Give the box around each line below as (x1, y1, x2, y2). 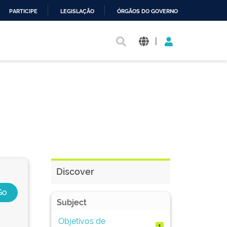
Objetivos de (58, 214, 105, 226)
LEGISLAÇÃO (60, 8, 94, 15)
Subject (57, 196, 87, 207)
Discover (56, 165, 94, 177)
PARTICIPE (9, 8, 37, 15)
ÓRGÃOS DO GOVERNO (117, 8, 178, 15)
